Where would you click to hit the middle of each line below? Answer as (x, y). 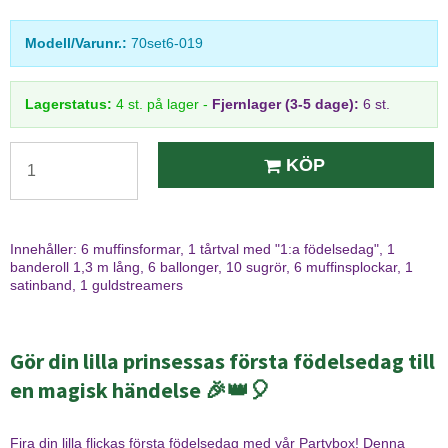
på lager (173, 104)
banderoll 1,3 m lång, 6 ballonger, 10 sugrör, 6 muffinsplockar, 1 (211, 267)
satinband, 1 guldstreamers (96, 285)
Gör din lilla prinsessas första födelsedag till (222, 360)
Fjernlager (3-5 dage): (285, 104)
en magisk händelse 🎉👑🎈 (140, 389)
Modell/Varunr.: (76, 43)
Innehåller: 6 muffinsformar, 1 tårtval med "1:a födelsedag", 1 (202, 249)
